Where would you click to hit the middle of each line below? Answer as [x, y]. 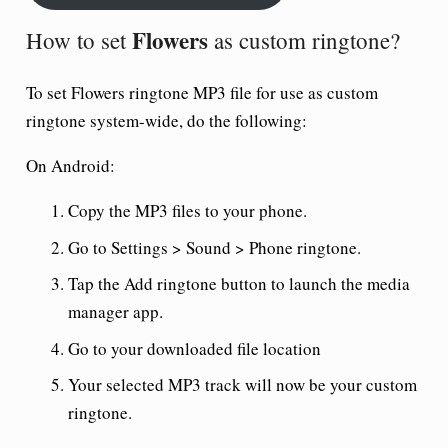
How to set [78, 39]
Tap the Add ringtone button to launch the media [239, 283]
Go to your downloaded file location [194, 348]
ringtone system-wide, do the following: [166, 120]
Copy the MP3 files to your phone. [187, 210]
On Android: [70, 165]
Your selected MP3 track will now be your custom [242, 384]
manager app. [115, 311]
